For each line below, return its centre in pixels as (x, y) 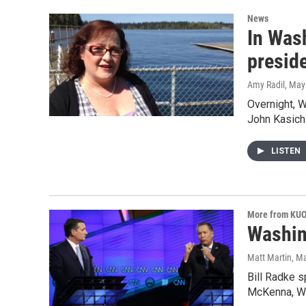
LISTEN (287, 151)
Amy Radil (266, 85)
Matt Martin (269, 258)
